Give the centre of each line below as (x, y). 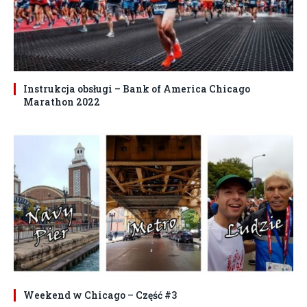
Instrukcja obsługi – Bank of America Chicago (137, 88)
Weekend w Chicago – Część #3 (100, 295)
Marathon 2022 (62, 101)
